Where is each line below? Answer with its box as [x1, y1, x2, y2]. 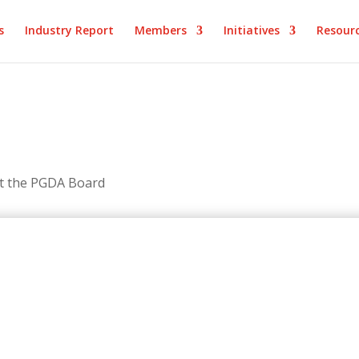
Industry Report [25, 22, 114, 38]
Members [135, 22, 187, 38]
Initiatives [224, 22, 280, 38]
